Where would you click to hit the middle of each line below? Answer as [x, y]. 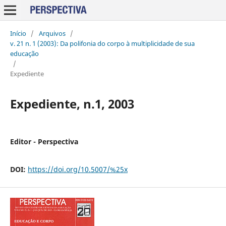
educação [24, 53]
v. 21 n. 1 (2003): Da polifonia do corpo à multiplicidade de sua [102, 43]
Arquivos [52, 33]
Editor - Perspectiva [44, 141]
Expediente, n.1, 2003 [72, 103]
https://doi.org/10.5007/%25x [77, 169]
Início [18, 33]
